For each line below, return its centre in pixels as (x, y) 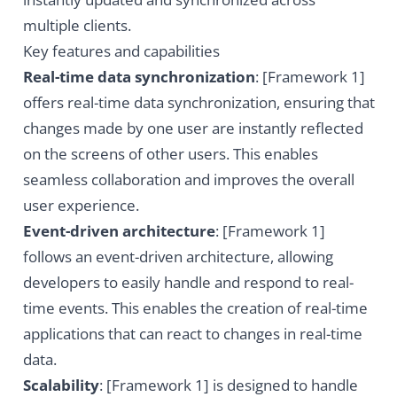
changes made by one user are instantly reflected (193, 128)
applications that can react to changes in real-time (192, 334)
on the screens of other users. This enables (170, 154)
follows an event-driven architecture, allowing (178, 257)
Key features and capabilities (121, 51)
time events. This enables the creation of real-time (195, 308)
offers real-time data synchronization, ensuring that (198, 103)
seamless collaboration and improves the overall (188, 180)
